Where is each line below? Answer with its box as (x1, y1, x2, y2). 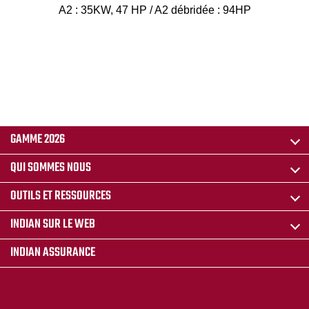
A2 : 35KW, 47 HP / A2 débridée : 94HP (58, 3, 251, 16)
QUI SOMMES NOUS (10, 157, 91, 178)
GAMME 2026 (10, 129, 65, 150)
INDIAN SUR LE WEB (10, 214, 95, 235)
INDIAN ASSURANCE (10, 242, 95, 263)
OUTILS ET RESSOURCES (10, 186, 111, 206)
